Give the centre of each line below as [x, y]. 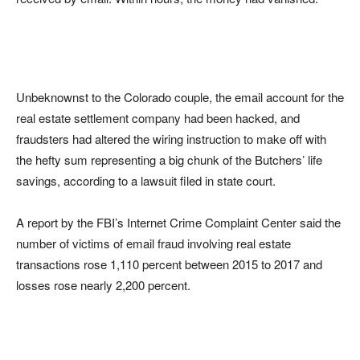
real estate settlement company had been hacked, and [158, 118]
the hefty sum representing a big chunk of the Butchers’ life [169, 160]
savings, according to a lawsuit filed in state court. [146, 181]
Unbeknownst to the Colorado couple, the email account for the [180, 97]
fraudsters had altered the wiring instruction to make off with [171, 139]
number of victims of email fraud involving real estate [153, 243]
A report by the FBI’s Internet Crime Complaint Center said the [178, 223]
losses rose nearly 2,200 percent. [103, 285]
